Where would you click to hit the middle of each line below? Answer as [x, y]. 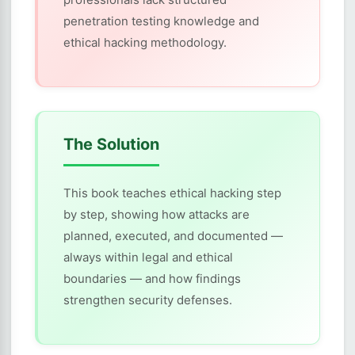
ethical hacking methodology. [145, 42]
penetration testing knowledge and [161, 21]
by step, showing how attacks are [157, 214]
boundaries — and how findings [152, 279]
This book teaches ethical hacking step [172, 193]
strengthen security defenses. [148, 300]
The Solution [111, 144]
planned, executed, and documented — [173, 236]
